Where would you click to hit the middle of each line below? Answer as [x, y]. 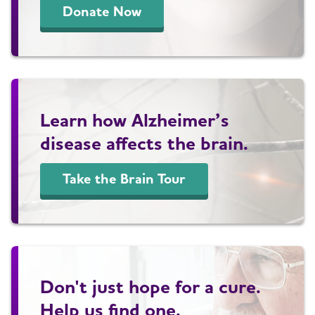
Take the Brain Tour [124, 179]
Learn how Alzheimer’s [135, 119]
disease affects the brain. [144, 142]
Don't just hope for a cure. [151, 287]
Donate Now [102, 12]
